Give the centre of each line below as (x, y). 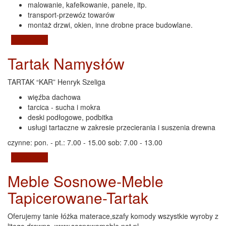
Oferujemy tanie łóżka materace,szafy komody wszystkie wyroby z (113, 216)
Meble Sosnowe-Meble (86, 181)
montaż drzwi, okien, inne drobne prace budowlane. (110, 24)
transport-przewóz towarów (71, 14)
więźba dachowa (54, 97)
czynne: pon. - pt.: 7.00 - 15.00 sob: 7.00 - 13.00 (85, 142)
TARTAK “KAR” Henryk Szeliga (56, 81)
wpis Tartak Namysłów (84, 157)
